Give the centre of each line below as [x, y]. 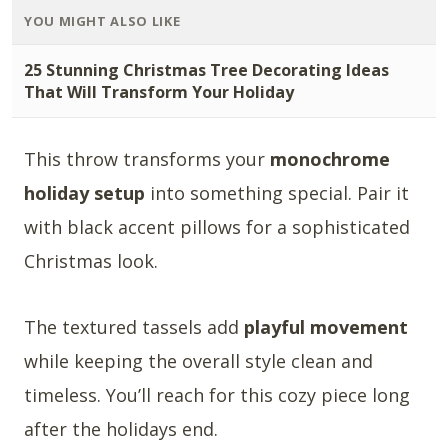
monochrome [330, 158]
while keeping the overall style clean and [198, 360]
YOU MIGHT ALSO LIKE [102, 20]
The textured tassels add [134, 326]
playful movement [326, 326]
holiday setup [84, 192]
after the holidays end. [121, 428]
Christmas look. [91, 260]
